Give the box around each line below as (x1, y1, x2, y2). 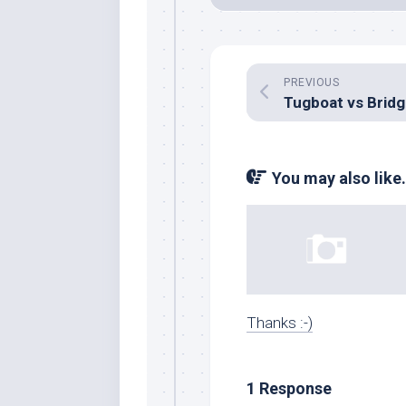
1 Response (246, 379, 332, 399)
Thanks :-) (246, 314, 313, 333)
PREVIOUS (284, 76, 339, 90)
